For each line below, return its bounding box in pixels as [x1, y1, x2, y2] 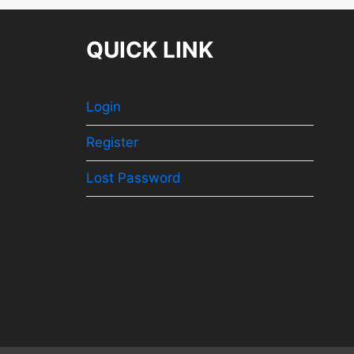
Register [86, 134, 138, 150]
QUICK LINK [86, 36, 213, 63]
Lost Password [86, 170, 181, 186]
